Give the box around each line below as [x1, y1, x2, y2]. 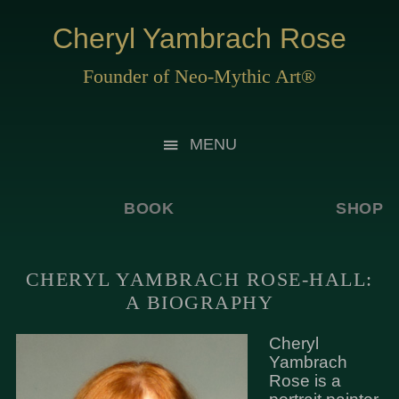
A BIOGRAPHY [125, 291, 274, 313]
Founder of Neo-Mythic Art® [82, 65, 316, 87]
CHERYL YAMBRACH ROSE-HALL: [25, 268, 373, 290]
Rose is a [268, 371, 341, 390]
